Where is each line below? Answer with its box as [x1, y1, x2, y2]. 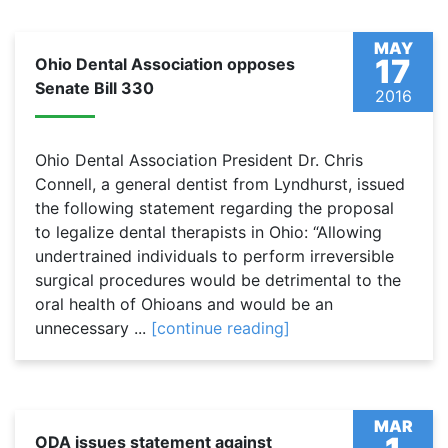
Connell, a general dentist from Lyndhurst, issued [35, 174, 405, 195]
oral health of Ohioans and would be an [35, 294, 333, 315]
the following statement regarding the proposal [35, 198, 394, 219]
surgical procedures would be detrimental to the [35, 270, 401, 291]
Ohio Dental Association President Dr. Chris [35, 150, 363, 171]
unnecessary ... [35, 318, 151, 339]
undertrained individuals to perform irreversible [35, 246, 394, 267]
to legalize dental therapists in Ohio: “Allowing [35, 222, 382, 243]
